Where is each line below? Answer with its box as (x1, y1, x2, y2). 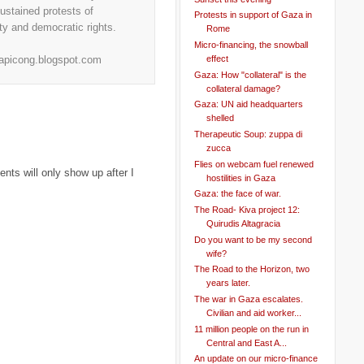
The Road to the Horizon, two (193, 264, 310, 275)
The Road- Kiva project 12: (193, 205, 300, 214)
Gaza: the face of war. (193, 188, 281, 199)
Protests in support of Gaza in (193, 10, 312, 20)
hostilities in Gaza (206, 172, 275, 183)
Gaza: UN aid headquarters (193, 99, 303, 110)
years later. (206, 278, 250, 288)
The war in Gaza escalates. (193, 294, 303, 305)
